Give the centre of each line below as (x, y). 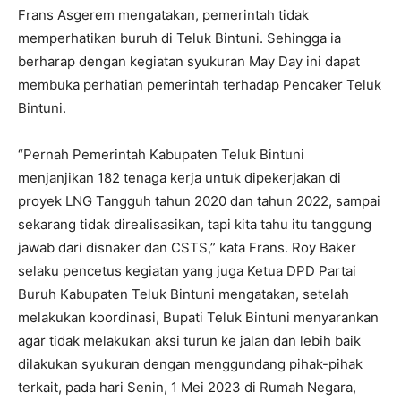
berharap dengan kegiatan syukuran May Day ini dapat (189, 61)
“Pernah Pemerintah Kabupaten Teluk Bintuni (161, 154)
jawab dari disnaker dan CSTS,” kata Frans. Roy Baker (187, 247)
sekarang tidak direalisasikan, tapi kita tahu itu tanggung (195, 224)
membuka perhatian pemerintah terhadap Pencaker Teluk (200, 84)
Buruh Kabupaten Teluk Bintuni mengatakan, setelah (183, 294)
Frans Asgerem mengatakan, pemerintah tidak (163, 14)
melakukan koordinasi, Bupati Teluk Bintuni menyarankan (198, 317)
